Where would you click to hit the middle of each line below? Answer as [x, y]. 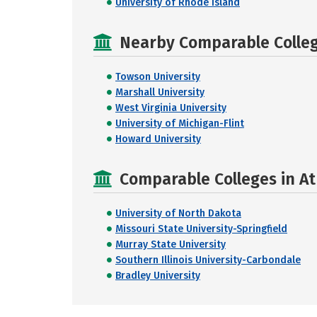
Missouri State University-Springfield [201, 229]
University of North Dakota [178, 213]
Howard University [158, 139]
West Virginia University [171, 108]
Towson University [158, 77]
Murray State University [171, 244]
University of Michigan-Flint [180, 123]
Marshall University [160, 92]
